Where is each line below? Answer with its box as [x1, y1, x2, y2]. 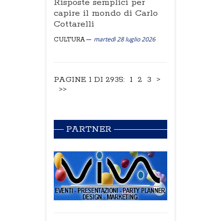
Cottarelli [54, 19, 94, 30]
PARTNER [66, 124, 111, 135]
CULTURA [54, 36, 85, 43]
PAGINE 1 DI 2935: [54, 74, 125, 85]
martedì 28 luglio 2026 [94, 35, 155, 43]
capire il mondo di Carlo [54, 8, 158, 19]
